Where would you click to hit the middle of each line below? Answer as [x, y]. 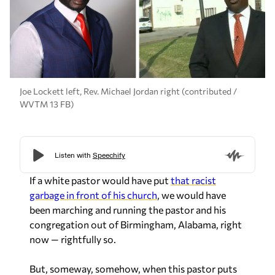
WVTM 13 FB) [47, 104]
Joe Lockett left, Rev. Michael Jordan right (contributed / [128, 91]
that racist [193, 180]
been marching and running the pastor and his [128, 210]
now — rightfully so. [73, 239]
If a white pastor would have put [100, 180]
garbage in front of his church [93, 195]
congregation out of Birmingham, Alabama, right [136, 224]
